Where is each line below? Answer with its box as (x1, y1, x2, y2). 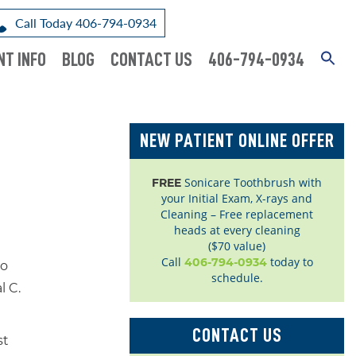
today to (266, 254, 313, 269)
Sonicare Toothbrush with (181, 175, 322, 190)
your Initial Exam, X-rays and (161, 191, 312, 206)
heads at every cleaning (173, 222, 300, 238)
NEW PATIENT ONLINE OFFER (139, 131, 335, 150)
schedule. (211, 270, 263, 285)
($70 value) (208, 238, 265, 253)
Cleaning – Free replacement (161, 207, 313, 222)
